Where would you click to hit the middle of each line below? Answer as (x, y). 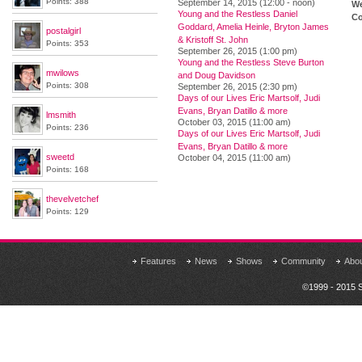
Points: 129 (67, 211)
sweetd (60, 157)
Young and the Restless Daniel (238, 14)
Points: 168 (67, 169)
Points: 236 (67, 127)
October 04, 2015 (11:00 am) (234, 158)
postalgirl (63, 31)
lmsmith (61, 115)
